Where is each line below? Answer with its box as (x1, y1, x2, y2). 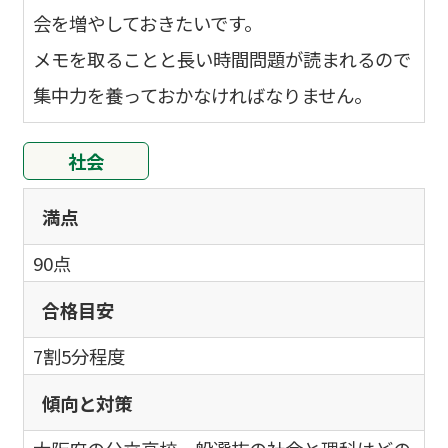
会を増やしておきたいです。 (33, 10, 263, 37)
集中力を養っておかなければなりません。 (33, 82, 373, 109)
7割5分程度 (33, 343, 126, 370)
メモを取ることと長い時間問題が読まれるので (33, 46, 412, 73)
